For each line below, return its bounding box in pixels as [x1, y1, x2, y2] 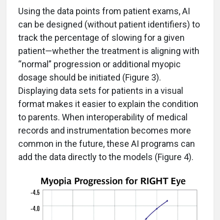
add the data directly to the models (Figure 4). [18, 152, 193, 163]
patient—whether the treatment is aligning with [18, 46, 199, 56]
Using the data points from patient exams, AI [18, 6, 190, 17]
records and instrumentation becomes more [18, 125, 191, 136]
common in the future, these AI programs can [18, 138, 195, 149]
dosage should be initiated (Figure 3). [18, 72, 161, 83]
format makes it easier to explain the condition [18, 99, 198, 110]
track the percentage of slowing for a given [18, 32, 185, 43]
